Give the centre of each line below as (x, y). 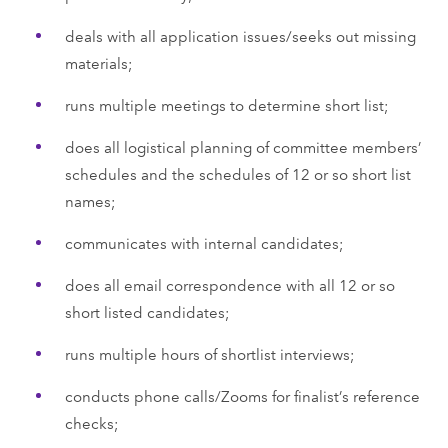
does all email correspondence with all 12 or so (229, 284)
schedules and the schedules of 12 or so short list (237, 173)
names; (90, 200)
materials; (98, 62)
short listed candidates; (147, 311)
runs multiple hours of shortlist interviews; (209, 353)
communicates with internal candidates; (204, 242)
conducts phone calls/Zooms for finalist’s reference (242, 395)
